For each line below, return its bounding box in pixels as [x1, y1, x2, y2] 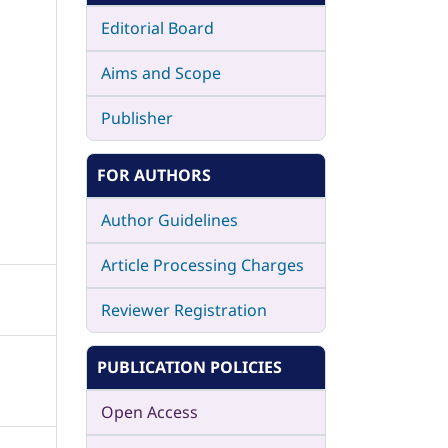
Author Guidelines [101, 208, 238, 231]
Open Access [97, 400, 198, 423]
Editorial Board [101, 16, 214, 39]
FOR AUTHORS [97, 163, 211, 186]
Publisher [101, 106, 173, 129]
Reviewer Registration [101, 298, 267, 321]
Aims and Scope [97, 61, 221, 84]
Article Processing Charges [101, 253, 304, 276]
